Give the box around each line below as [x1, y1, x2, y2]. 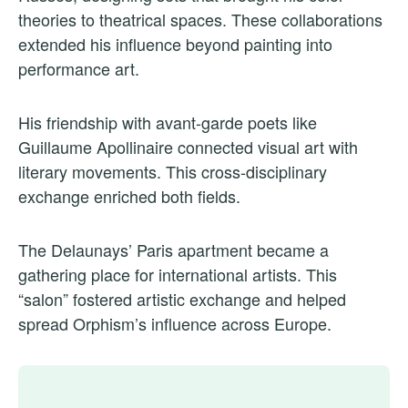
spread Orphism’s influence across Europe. [18, 311, 331, 335]
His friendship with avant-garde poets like [18, 109, 317, 134]
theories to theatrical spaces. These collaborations [18, 6, 382, 31]
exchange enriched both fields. [18, 183, 240, 208]
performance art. [18, 56, 139, 80]
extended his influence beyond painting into [18, 31, 332, 56]
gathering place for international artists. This [18, 261, 337, 286]
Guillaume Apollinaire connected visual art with [18, 134, 358, 158]
